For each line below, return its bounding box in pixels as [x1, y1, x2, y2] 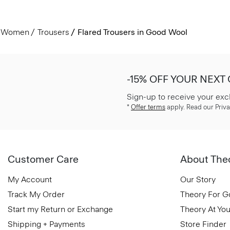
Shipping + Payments [8, 219, 85, 229]
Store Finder [180, 219, 226, 229]
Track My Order [8, 189, 65, 199]
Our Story [180, 175, 216, 184]
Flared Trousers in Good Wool [77, 27, 187, 37]
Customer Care [8, 153, 79, 165]
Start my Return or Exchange [8, 204, 113, 214]
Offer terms [131, 103, 165, 111]
